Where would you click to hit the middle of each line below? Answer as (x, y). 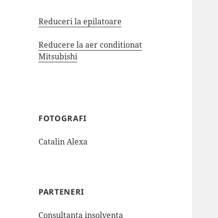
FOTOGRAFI (63, 118)
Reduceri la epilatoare (80, 22)
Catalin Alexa (63, 142)
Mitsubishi (58, 57)
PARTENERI (61, 192)
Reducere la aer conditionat (91, 45)
